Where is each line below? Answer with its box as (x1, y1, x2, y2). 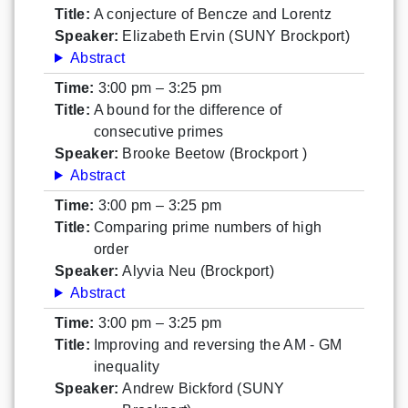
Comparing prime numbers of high (93, 219, 322, 235)
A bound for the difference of (93, 101, 282, 117)
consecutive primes (93, 123, 224, 139)
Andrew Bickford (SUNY (122, 380, 285, 396)
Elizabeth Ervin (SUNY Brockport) (122, 27, 351, 44)
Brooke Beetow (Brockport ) (122, 145, 308, 161)
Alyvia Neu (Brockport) (122, 262, 275, 279)
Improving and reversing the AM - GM (93, 336, 342, 352)
